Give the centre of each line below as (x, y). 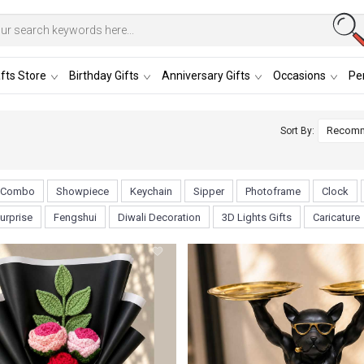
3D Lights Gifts (257, 217)
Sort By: (298, 131)
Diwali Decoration (159, 217)
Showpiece (82, 191)
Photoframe (273, 191)
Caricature (336, 217)
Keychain (151, 191)
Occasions (299, 75)
